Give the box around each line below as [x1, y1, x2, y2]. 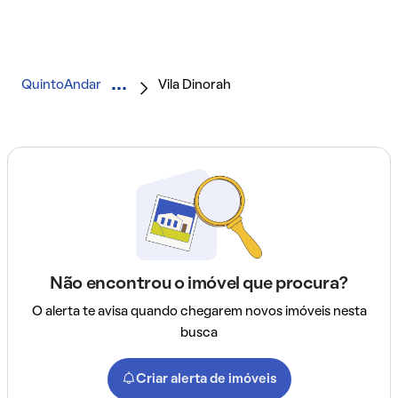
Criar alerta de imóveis [135, 372, 277, 386]
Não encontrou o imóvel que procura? [50, 275, 348, 292]
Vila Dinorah [158, 78, 231, 92]
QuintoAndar [21, 78, 101, 92]
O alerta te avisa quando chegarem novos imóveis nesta [31, 305, 367, 318]
